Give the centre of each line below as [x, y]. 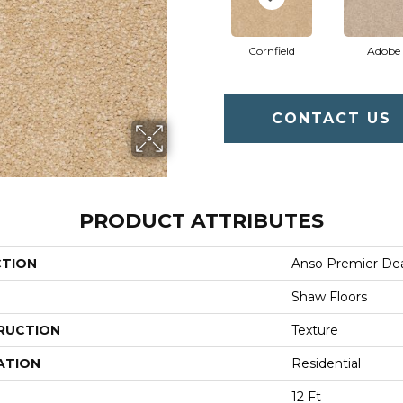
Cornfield [271, 51]
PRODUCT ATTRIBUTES [201, 221]
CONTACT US [332, 118]
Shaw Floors [329, 297]
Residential [326, 363]
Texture [315, 330]
